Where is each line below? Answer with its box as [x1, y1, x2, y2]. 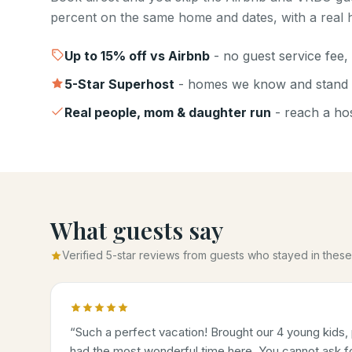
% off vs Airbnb [113, 48, 210, 64]
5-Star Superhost [64, 76, 174, 92]
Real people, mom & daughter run [64, 104, 271, 120]
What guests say [50, 214, 223, 246]
